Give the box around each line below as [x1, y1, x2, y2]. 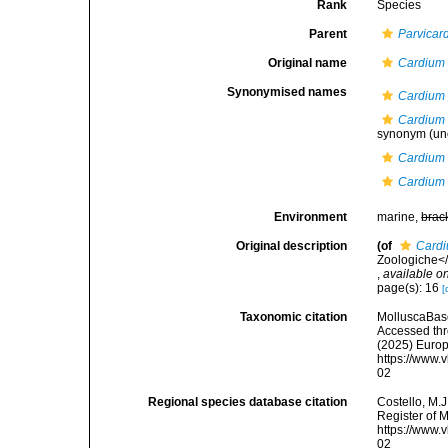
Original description [236, 239, 348, 253]
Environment [274, 210, 348, 224]
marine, [377, 210, 422, 224]
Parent [309, 27, 348, 41]
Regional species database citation [148, 395, 348, 409]
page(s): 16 [377, 281, 443, 295]
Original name [268, 56, 348, 70]
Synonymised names [227, 85, 348, 99]
